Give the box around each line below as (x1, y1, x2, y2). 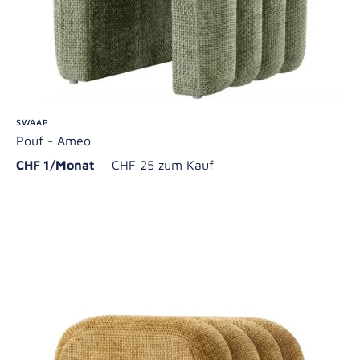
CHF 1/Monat (16, 157, 108, 172)
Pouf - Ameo (16, 133, 91, 148)
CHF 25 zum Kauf (112, 157, 214, 172)
